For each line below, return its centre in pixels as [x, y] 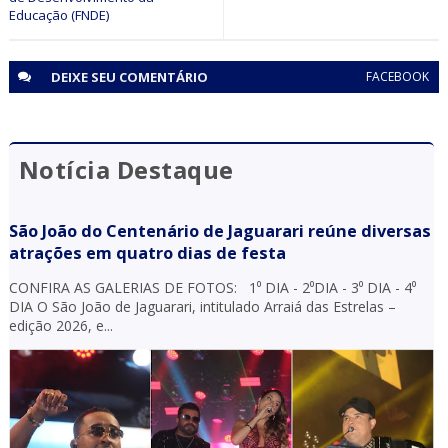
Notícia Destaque [126, 169]
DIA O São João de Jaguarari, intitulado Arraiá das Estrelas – [202, 306]
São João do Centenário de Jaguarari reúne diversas [219, 230]
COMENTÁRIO [163, 76]
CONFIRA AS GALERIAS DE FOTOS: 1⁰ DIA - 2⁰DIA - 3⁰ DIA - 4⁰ [212, 287]
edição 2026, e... [60, 325]
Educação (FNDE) [58, 14]
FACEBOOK [398, 76]
